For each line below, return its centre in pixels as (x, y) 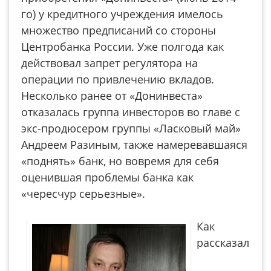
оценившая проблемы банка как (107, 177)
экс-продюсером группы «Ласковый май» (131, 128)
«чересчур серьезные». (83, 194)
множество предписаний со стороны (119, 30)
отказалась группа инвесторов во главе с (131, 112)
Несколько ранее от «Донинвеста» (112, 96)
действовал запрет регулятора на (109, 63)
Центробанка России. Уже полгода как (122, 47)
